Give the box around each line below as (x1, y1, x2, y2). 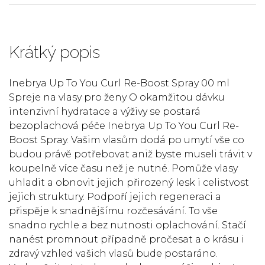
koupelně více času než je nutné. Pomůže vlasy (9, 163, 238, 174)
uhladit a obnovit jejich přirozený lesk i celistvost (9, 177, 249, 188)
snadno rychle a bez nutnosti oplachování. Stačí (9, 219, 246, 231)
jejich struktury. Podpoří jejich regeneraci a (9, 191, 221, 202)
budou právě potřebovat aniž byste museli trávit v (9, 148, 252, 160)
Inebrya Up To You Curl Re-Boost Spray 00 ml (9, 77, 230, 89)
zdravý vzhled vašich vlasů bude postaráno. (9, 248, 218, 259)
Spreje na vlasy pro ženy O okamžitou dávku (9, 92, 225, 103)
